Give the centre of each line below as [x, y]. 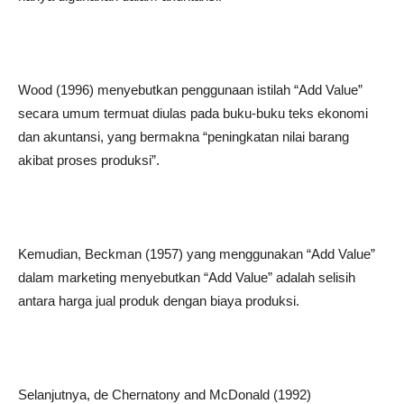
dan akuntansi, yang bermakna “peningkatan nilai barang [184, 137]
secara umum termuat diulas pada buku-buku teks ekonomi [193, 113]
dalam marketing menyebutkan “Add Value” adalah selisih [187, 277]
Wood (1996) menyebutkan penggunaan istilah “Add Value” [190, 90]
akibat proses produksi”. [89, 160]
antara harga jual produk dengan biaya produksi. [159, 301]
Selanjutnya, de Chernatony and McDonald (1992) [165, 395]
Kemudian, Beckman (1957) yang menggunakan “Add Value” [197, 254]
